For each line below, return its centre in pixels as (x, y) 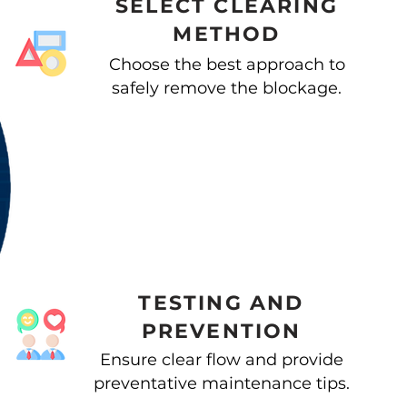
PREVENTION (221, 331)
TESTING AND (221, 303)
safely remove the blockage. (227, 88)
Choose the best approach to (227, 65)
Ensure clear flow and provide (221, 360)
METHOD (227, 34)
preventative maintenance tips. (221, 383)
